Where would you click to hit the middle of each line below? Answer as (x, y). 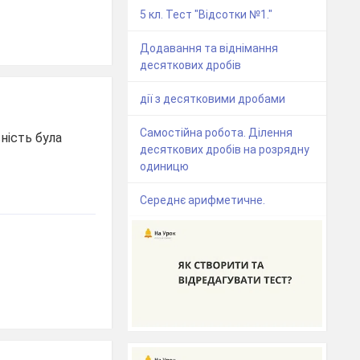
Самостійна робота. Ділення (217, 133)
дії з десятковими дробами (213, 99)
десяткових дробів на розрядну (225, 150)
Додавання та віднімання (209, 49)
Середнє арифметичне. (203, 200)
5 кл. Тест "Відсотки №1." (207, 15)
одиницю (165, 167)
